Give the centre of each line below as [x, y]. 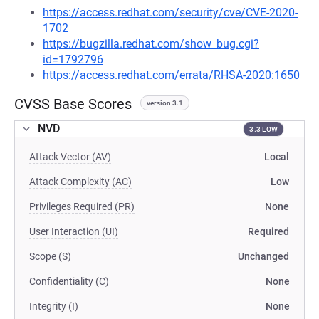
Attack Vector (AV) [70, 157]
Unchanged [263, 256]
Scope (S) [50, 256]
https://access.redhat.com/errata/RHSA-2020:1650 [171, 75]
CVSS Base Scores [73, 104]
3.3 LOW [263, 129]
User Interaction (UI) [74, 231]
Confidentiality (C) [69, 281]
